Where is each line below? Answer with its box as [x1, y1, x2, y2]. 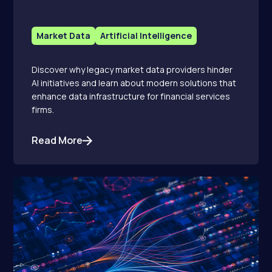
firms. [32, 104, 55, 116]
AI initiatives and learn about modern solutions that [32, 77, 237, 89]
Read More [32, 134, 83, 148]
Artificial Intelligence [100, 30, 192, 42]
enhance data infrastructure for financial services [32, 90, 231, 103]
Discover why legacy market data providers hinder [32, 64, 233, 76]
